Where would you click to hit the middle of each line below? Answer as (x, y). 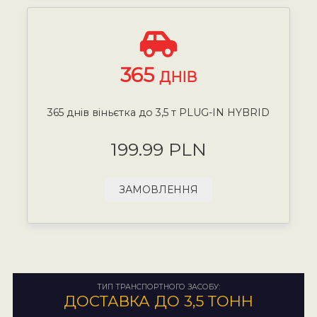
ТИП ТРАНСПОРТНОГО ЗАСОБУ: (158, 287)
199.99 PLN (158, 149)
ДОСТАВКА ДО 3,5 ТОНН (158, 301)
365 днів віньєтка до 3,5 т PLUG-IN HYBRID (158, 112)
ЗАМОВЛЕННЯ (158, 189)
